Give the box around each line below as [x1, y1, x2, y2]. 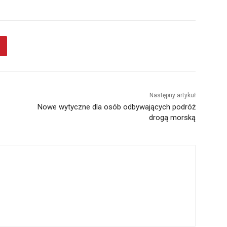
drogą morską [148, 112, 196, 122]
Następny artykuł [149, 91, 196, 99]
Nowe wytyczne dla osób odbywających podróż [37, 102, 196, 111]
